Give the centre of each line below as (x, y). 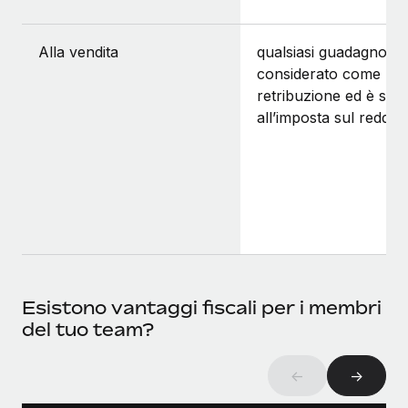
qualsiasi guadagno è (328, 52)
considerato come (319, 74)
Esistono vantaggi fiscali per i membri (202, 308)
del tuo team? (88, 330)
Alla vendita (78, 52)
